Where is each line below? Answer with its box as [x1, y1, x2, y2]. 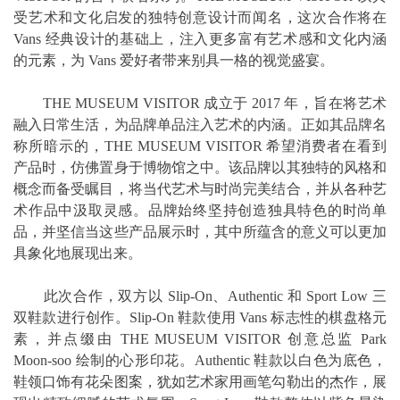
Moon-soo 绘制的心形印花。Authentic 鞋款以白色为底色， [13, 352, 387, 368]
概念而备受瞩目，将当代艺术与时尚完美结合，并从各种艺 [13, 180, 387, 196]
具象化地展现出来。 [13, 245, 142, 261]
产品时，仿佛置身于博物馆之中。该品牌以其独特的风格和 [13, 159, 387, 175]
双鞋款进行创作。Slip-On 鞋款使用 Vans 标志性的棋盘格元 [13, 309, 387, 325]
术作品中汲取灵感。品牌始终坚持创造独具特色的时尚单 [13, 202, 387, 218]
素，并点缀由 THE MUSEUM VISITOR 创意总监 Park [13, 330, 387, 346]
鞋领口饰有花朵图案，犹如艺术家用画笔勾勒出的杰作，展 [13, 373, 387, 389]
